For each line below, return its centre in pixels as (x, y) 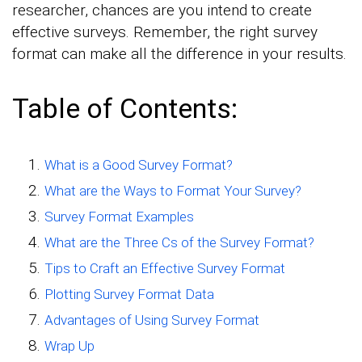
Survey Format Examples (119, 217)
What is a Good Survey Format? (139, 165)
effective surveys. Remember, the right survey (165, 32)
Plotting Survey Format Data (129, 295)
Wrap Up (69, 346)
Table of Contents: (125, 109)
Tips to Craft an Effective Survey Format (165, 269)
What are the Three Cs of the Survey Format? (179, 243)
